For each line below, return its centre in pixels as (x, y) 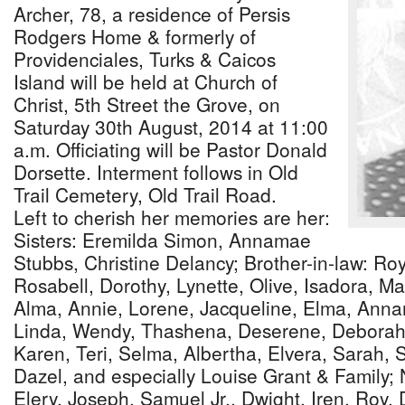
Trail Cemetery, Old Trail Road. (145, 194)
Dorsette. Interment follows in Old (156, 172)
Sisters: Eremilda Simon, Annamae (162, 240)
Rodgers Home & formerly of (135, 36)
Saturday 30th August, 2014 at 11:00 (171, 127)
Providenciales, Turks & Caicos (145, 59)
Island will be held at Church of (146, 81)
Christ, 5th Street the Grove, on (147, 104)
